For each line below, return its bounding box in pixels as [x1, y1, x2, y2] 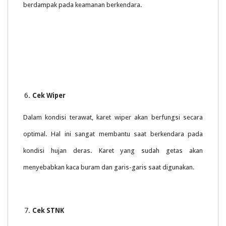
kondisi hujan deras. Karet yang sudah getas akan [23, 147, 203, 155]
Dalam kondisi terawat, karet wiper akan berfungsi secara [23, 114, 203, 122]
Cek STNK [32, 207, 64, 215]
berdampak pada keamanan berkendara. [23, 1, 142, 9]
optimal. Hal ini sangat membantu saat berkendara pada [23, 130, 203, 138]
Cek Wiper [32, 92, 66, 100]
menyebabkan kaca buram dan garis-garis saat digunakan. [23, 163, 195, 172]
